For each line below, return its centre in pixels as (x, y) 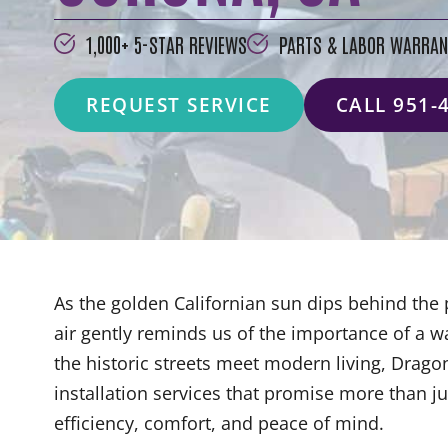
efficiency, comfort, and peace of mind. (221, 423)
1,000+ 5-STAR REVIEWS (166, 43)
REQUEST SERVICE (179, 104)
